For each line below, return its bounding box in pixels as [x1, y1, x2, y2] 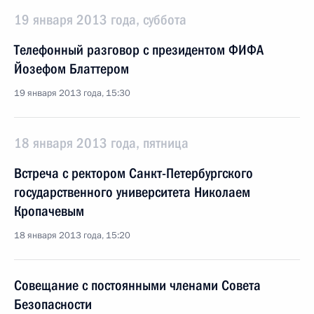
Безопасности [14, 296, 92, 313]
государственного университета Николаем [14, 184, 250, 200]
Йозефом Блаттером [14, 60, 129, 77]
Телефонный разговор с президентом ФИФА [14, 41, 264, 58]
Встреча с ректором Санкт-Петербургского [14, 165, 253, 182]
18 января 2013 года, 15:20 [14, 229, 130, 242]
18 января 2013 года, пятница [14, 135, 189, 151]
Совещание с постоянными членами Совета [14, 277, 261, 294]
